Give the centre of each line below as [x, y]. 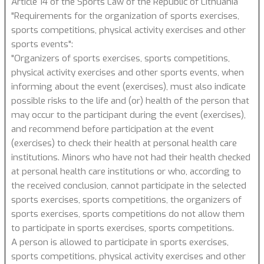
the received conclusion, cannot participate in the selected [129, 185]
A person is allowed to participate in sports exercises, [120, 242]
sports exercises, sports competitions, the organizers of [126, 199]
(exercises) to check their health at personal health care [124, 143]
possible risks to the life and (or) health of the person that [130, 100]
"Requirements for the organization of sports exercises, [125, 16]
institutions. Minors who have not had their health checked [131, 157]
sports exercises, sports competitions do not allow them [128, 214]
